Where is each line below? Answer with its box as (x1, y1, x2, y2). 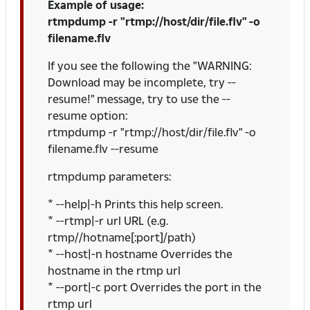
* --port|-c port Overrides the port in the (48, 280, 262, 295)
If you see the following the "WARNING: (48, 58, 251, 73)
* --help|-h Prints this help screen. (48, 197, 223, 212)
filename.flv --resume (48, 141, 158, 156)
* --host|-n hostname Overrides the (48, 246, 232, 262)
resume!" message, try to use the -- (48, 91, 230, 107)
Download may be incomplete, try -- (48, 75, 236, 90)
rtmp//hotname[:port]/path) (48, 230, 196, 245)
